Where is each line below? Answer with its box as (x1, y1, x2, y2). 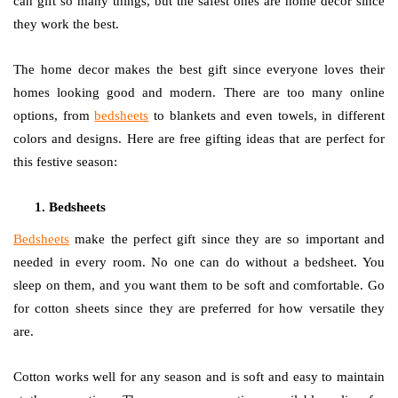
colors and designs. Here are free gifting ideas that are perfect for (13, 131, 385, 146)
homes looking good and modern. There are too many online (13, 85, 385, 99)
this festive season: (13, 155, 117, 169)
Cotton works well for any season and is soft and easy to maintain (13, 370, 385, 384)
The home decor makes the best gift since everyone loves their (13, 62, 385, 76)
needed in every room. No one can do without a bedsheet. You (13, 255, 385, 269)
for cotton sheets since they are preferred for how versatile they (13, 301, 385, 315)
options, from (13, 108, 95, 123)
